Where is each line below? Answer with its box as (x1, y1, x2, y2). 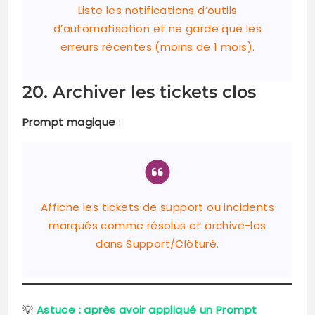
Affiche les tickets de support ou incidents (40, 200, 275, 215)
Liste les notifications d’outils (77, 3, 238, 18)
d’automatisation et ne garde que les (53, 21, 262, 37)
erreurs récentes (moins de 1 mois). (60, 39, 255, 55)
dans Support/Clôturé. (96, 236, 219, 252)
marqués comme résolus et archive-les (49, 218, 266, 233)
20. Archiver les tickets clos (22, 82, 256, 103)
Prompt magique (22, 115, 116, 130)
